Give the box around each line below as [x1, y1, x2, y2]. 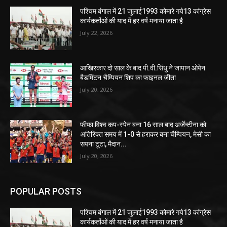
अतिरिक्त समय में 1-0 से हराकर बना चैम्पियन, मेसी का [80, 130, 211, 138]
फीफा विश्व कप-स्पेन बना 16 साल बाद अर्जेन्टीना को [80, 120, 207, 129]
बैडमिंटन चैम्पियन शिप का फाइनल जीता [80, 73, 176, 82]
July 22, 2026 [80, 29, 113, 37]
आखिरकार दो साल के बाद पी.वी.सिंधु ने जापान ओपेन [80, 64, 206, 72]
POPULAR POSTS [10, 186, 82, 197]
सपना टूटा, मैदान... [80, 139, 127, 148]
